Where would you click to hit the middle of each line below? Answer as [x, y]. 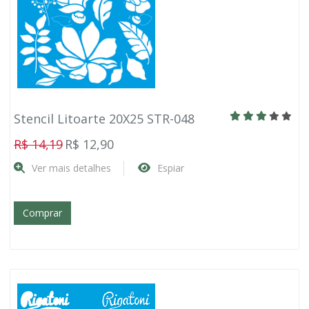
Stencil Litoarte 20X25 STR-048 [104, 119]
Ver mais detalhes [71, 168]
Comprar [42, 213]
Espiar [171, 168]
